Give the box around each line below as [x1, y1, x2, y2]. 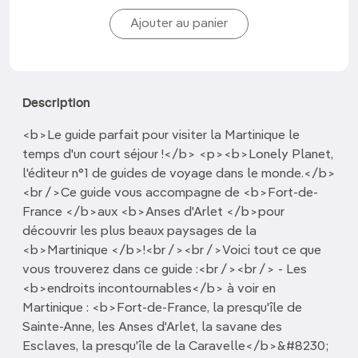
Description [22, 97, 90, 110]
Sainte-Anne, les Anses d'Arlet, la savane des [22, 321, 282, 334]
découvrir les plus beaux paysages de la [22, 225, 257, 238]
